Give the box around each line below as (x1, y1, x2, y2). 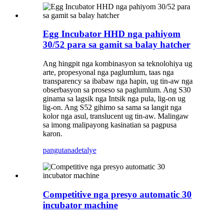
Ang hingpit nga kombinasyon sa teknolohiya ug (43, 59, 192, 68)
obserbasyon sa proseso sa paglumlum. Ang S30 (43, 86, 191, 94)
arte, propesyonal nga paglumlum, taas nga (43, 68, 174, 77)
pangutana (43, 146, 74, 155)
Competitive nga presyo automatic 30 (43, 189, 192, 200)
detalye (74, 146, 96, 155)
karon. (43, 129, 62, 138)
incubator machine (43, 200, 118, 210)
